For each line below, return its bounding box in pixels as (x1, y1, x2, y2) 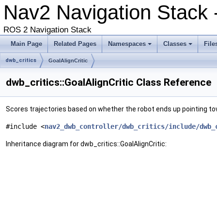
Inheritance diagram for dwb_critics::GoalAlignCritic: (6, 140, 167, 148)
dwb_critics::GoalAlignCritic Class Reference (6, 77, 211, 88)
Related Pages (54, 40, 96, 47)
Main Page (11, 40, 42, 47)
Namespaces (108, 40, 146, 47)
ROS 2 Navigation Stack (3, 25, 92, 34)
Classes (163, 40, 186, 47)
